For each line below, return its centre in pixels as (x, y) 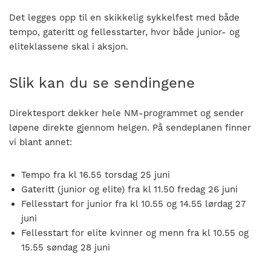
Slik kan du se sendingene (102, 83)
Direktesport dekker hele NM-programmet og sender (126, 113)
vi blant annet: (41, 142)
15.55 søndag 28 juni (66, 247)
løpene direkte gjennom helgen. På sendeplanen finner (130, 127)
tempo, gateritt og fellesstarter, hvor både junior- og (124, 32)
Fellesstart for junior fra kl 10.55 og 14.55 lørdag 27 (133, 204)
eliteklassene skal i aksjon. (69, 46)
